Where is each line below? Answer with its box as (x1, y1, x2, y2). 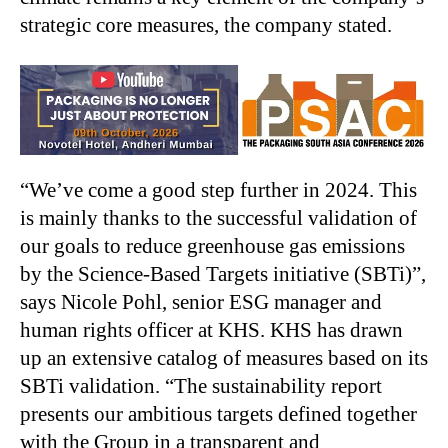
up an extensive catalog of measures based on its (20, 345, 428, 370)
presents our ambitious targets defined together (20, 401, 417, 426)
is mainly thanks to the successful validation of (20, 205, 417, 230)
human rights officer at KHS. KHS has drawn (20, 317, 403, 342)
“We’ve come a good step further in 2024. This (20, 177, 417, 202)
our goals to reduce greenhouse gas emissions (20, 233, 405, 258)
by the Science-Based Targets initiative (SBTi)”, (20, 261, 426, 286)
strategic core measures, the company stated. (20, 12, 392, 37)
